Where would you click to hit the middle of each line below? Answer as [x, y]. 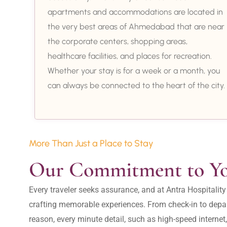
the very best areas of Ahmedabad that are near [136, 26]
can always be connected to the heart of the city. [136, 85]
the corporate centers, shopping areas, [118, 41]
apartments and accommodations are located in [135, 12]
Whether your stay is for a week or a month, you [134, 70]
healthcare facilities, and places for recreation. [130, 56]
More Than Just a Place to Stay [91, 143]
